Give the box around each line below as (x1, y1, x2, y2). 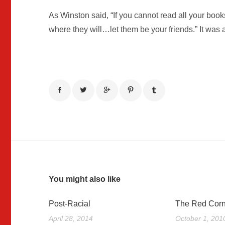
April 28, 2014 (49, 214, 93, 223)
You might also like (49, 175, 121, 184)
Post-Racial (49, 199, 91, 208)
